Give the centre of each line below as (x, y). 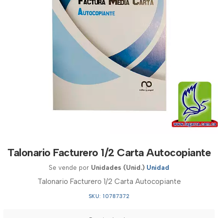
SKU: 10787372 (109, 196)
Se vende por (70, 168)
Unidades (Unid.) (118, 168)
